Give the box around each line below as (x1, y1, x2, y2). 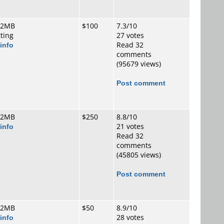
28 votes (116, 212, 144, 222)
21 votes (116, 121, 144, 131)
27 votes (116, 30, 144, 40)
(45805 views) (116, 150, 161, 159)
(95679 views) (116, 59, 161, 68)
